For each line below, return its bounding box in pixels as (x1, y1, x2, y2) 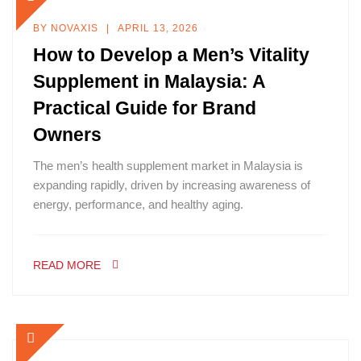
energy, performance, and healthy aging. (33, 197, 243, 211)
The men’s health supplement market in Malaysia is (33, 159, 303, 172)
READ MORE (33, 259, 101, 272)
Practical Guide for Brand (33, 98, 256, 118)
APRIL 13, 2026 (118, 23, 198, 34)
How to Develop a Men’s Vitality (33, 44, 309, 65)
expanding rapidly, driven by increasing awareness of (33, 178, 310, 192)
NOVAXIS (51, 23, 98, 34)
